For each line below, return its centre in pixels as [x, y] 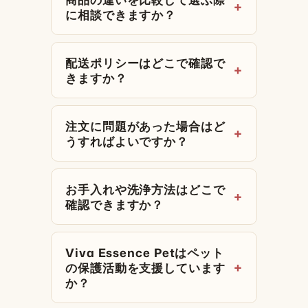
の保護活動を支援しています [145, 267]
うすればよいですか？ [127, 141]
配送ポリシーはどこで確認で [145, 62]
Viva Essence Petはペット [145, 252]
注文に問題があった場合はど [145, 125]
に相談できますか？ [121, 14]
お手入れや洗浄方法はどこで [145, 189]
